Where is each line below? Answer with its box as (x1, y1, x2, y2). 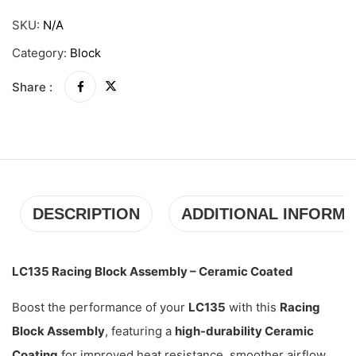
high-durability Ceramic (175, 323, 314, 339)
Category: (12, 45, 70, 61)
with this (226, 300, 280, 315)
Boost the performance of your (12, 300, 188, 315)
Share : (12, 79, 52, 95)
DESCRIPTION (33, 205, 140, 223)
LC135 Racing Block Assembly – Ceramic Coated (12, 264, 293, 280)
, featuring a (105, 323, 175, 339)
